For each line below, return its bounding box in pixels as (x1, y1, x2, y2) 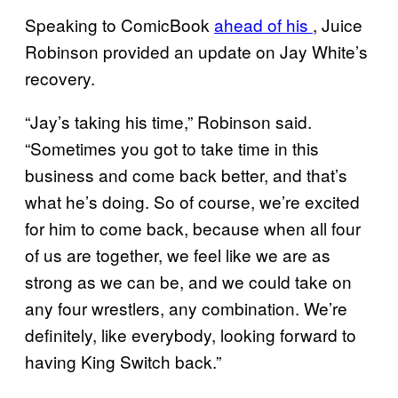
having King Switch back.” (25, 349, 221, 374)
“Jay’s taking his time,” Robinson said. (25, 109, 312, 134)
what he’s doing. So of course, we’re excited (25, 189, 360, 214)
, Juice (313, 12, 362, 37)
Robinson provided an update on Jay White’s (25, 39, 368, 64)
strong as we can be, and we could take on (25, 269, 352, 294)
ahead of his (214, 12, 313, 37)
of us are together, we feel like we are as (25, 243, 330, 267)
